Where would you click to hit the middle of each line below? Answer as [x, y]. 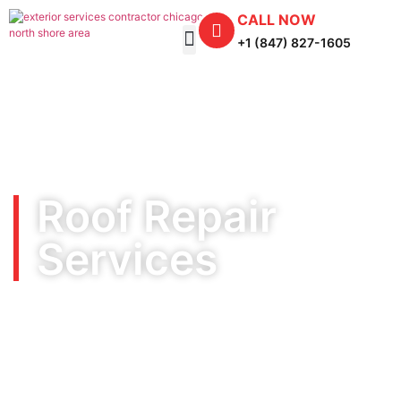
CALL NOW [277, 20]
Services [127, 259]
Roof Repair [157, 216]
